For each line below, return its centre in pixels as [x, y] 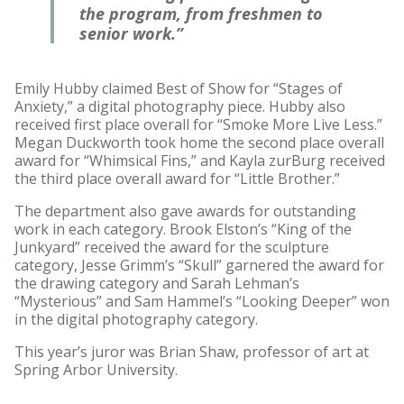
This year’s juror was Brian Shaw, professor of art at [192, 352]
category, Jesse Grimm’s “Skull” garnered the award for [199, 266]
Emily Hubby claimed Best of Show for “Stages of [179, 89]
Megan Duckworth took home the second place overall [199, 143]
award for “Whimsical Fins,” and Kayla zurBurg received [200, 161]
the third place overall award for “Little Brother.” [179, 179]
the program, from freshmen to [201, 14]
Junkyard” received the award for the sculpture [172, 248]
